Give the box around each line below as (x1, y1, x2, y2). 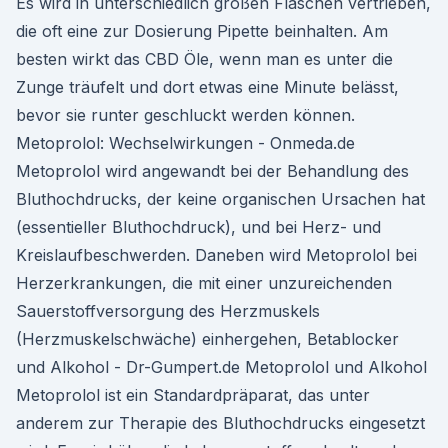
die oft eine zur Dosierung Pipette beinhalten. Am (16, 21, 388, 41)
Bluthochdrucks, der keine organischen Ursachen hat (16, 189, 425, 209)
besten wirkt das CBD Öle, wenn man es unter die (16, 49, 393, 69)
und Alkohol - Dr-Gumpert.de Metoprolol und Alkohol (16, 357, 427, 377)
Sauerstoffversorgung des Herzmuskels (16, 301, 320, 321)
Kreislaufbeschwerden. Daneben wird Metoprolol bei (16, 245, 417, 265)
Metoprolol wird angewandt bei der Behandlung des (16, 161, 409, 181)
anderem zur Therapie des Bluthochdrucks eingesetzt (16, 413, 425, 433)
